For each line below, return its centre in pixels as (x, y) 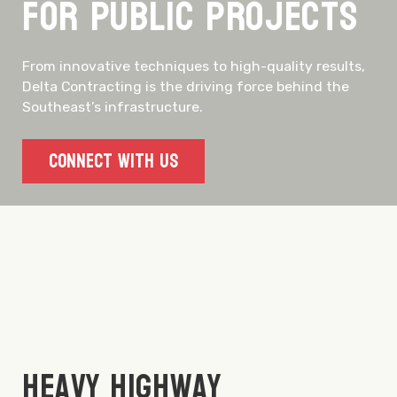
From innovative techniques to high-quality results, (194, 66)
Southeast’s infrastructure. (113, 107)
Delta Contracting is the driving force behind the (186, 86)
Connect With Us (113, 162)
